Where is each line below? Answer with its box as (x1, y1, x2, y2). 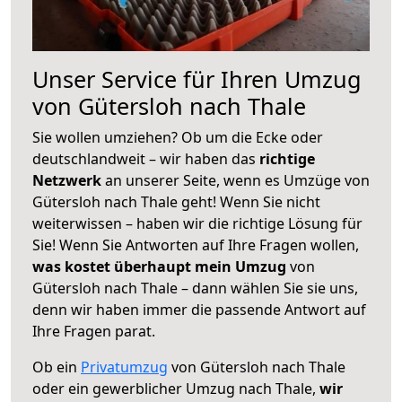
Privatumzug (81, 356, 168, 377)
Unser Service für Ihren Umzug (32, 63, 362, 94)
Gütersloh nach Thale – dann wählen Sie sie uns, (32, 277, 358, 298)
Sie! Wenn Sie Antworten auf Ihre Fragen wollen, (32, 234, 359, 255)
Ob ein (32, 356, 81, 377)
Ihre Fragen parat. (32, 320, 155, 341)
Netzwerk (32, 170, 105, 190)
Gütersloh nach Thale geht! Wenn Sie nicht (32, 191, 320, 212)
